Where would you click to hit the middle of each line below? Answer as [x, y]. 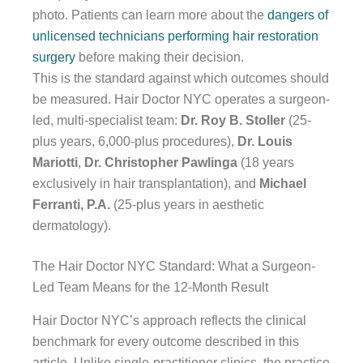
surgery [54, 58]
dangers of [298, 15]
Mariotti [55, 163]
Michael [283, 184]
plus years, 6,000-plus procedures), [135, 142]
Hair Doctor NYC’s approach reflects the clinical [169, 320]
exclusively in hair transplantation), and [146, 184]
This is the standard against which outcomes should [181, 79]
